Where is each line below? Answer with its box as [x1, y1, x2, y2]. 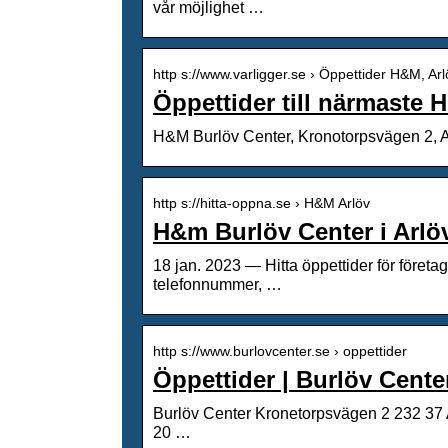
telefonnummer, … [153, 275, 282, 293]
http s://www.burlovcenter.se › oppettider [153, 342, 407, 359]
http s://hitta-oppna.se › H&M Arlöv [153, 194, 370, 211]
